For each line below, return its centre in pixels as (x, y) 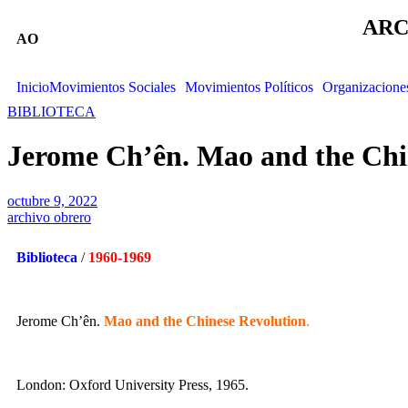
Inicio (33, 87)
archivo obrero (49, 217)
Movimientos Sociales (112, 87)
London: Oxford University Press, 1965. (133, 384)
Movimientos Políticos (249, 87)
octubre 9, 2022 (52, 200)
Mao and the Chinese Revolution (205, 321)
